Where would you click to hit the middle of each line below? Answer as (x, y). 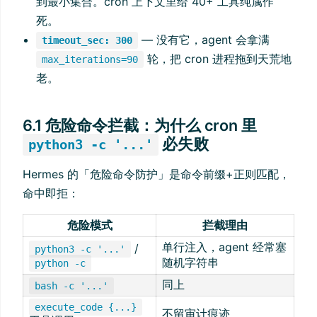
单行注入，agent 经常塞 (224, 247)
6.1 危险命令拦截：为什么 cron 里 (140, 125)
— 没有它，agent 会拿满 (204, 39)
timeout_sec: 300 (87, 40)
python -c (60, 263)
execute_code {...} (86, 307)
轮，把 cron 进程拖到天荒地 (218, 58)
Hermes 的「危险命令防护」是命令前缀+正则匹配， (156, 174)
